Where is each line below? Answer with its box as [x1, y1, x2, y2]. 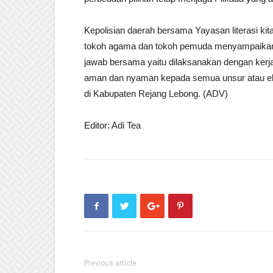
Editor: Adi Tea [84, 120, 141, 131]
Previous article [84, 259, 136, 268]
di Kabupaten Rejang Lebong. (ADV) [84, 88, 228, 99]
